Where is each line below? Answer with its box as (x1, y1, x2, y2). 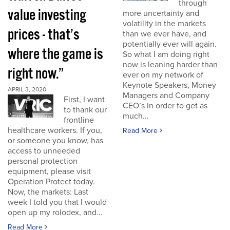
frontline (64, 115, 94, 125)
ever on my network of (123, 70, 203, 80)
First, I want (64, 94, 105, 105)
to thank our (64, 105, 107, 115)
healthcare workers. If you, (8, 125, 102, 136)
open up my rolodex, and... (8, 207, 103, 218)
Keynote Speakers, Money (123, 80, 216, 90)
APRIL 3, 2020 (8, 86, 46, 93)
